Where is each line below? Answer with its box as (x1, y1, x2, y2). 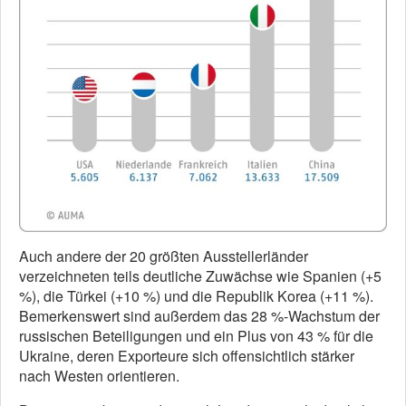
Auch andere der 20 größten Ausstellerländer (19, 246, 308, 267)
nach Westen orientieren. (19, 365, 179, 387)
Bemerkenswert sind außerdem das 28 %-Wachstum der (19, 305, 380, 327)
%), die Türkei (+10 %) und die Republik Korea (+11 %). (19, 285, 373, 307)
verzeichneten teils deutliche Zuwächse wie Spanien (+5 (19, 266, 382, 287)
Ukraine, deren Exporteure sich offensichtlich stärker (19, 345, 354, 367)
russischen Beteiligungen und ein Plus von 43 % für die (19, 325, 373, 347)
